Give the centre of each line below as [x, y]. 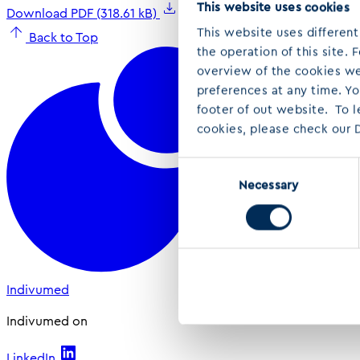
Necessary [268, 185]
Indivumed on [47, 321]
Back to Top [63, 38]
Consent [201, 167]
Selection [204, 186]
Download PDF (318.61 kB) [83, 14]
